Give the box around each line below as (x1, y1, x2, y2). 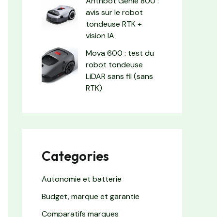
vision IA (86, 31, 114, 41)
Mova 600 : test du (86, 48, 154, 59)
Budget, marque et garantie (42, 191, 139, 202)
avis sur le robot (86, 7, 143, 18)
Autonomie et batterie (42, 174, 122, 185)
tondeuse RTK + (86, 19, 142, 30)
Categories (42, 148, 109, 165)
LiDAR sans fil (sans (86, 71, 153, 82)
